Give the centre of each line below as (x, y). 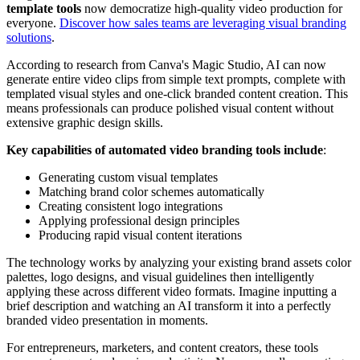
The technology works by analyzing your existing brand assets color (179, 262)
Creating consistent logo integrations (131, 206)
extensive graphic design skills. (85, 122)
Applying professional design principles (139, 220)
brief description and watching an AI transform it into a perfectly (169, 305)
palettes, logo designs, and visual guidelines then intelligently (160, 276)
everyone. (33, 22)
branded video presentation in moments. (107, 320)
